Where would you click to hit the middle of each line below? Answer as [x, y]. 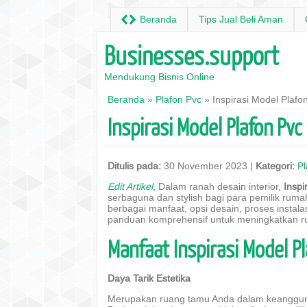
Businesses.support [192, 55]
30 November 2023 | [208, 166]
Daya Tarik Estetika [149, 278]
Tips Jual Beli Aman [241, 19]
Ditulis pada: [134, 166]
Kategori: [275, 166]
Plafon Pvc [179, 99]
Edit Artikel [130, 186]
